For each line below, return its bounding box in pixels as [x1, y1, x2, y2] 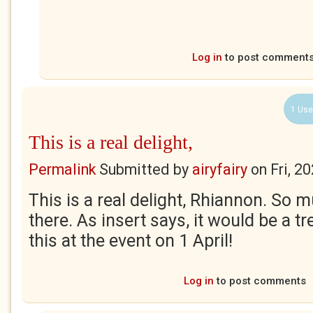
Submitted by [96, 161, 192, 178]
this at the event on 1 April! [29, 231, 233, 251]
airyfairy [192, 161, 247, 178]
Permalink [29, 161, 96, 178]
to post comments [213, 275, 306, 287]
